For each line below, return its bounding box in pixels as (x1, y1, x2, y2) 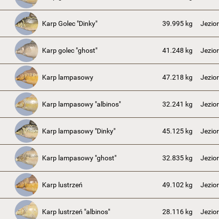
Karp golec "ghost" (42, 46, 97, 54)
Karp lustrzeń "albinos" (42, 208, 110, 216)
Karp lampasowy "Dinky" (42, 127, 115, 135)
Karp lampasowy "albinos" (42, 100, 121, 108)
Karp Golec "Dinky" (42, 20, 97, 27)
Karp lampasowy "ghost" (42, 154, 116, 162)
